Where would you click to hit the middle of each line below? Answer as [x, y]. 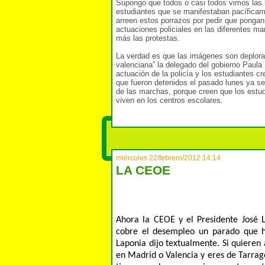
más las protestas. [148, 38]
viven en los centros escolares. [169, 100]
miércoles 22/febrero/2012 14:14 [168, 158]
